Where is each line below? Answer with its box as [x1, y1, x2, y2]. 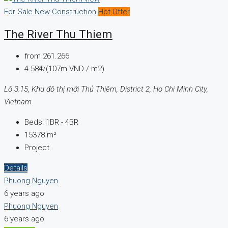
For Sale [4, 7, 35, 17]
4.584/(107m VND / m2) [24, 64, 104, 74]
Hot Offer [98, 7, 130, 17]
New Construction [35, 7, 98, 17]
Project [24, 143, 49, 153]
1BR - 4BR [46, 118, 78, 127]
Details [4, 163, 27, 173]
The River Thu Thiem [4, 27, 112, 41]
